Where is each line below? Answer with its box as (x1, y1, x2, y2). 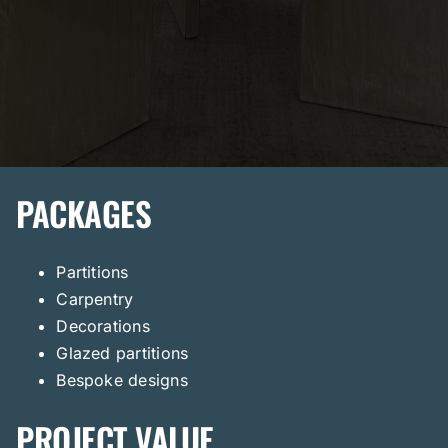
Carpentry (56, 288, 139, 309)
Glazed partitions (56, 342, 194, 363)
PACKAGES (16, 187, 152, 238)
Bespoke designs (56, 369, 188, 390)
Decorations (56, 315, 156, 336)
